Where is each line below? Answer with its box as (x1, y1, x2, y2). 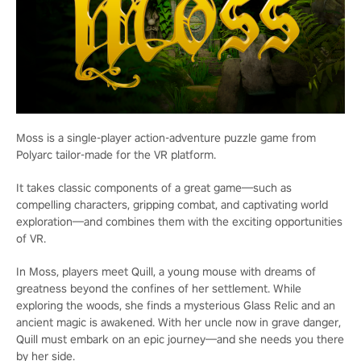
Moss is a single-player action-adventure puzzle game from (16, 130, 316, 145)
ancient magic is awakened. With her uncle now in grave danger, (16, 314, 341, 330)
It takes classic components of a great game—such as (16, 180, 292, 195)
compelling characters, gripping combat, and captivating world (16, 197, 328, 212)
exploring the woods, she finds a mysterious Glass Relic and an (16, 297, 335, 313)
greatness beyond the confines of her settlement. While (16, 280, 301, 296)
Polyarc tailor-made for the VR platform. (16, 147, 216, 162)
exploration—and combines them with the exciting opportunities (16, 214, 342, 229)
